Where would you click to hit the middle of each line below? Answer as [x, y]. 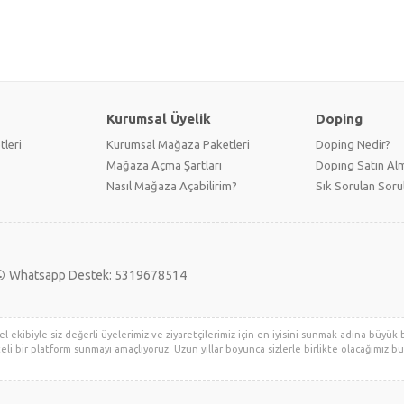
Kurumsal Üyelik [159, 119]
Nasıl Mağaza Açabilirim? [172, 186]
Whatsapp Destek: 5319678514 [98, 275]
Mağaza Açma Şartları [164, 165]
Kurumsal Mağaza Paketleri [178, 144]
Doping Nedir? [353, 144]
